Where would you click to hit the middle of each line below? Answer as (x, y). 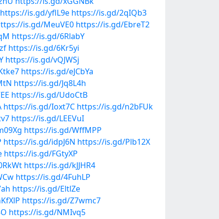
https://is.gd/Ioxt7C (39, 107)
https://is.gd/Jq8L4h (50, 83)
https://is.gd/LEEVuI (48, 118)
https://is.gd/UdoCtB (49, 95)
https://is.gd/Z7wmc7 (61, 200)
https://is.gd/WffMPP (63, 130)
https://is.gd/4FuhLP (53, 177)
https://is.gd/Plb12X (114, 142)
